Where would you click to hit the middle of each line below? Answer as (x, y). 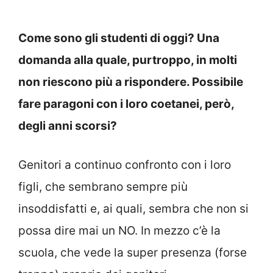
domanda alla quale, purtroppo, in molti (128, 60)
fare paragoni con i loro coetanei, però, (126, 104)
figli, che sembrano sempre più (103, 187)
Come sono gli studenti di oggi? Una (119, 38)
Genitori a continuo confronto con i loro (125, 165)
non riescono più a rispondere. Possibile (131, 82)
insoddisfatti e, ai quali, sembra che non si (133, 209)
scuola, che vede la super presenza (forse (133, 253)
